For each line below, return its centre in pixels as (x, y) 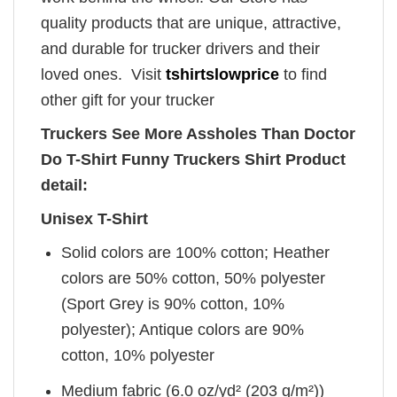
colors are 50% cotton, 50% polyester (194, 279)
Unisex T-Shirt (94, 219)
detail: (64, 186)
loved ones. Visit (103, 75)
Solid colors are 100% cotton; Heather (196, 253)
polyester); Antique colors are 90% (183, 330)
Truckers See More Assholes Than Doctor (198, 134)
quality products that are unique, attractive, (191, 23)
